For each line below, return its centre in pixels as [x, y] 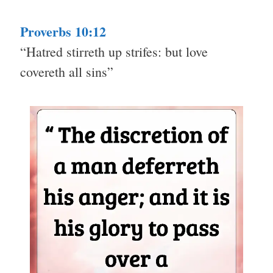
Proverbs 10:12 [63, 32]
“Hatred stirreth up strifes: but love [114, 52]
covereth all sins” [67, 72]
